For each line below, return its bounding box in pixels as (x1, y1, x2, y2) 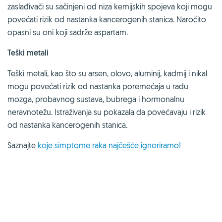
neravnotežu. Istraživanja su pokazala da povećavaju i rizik (7, 107, 206, 117)
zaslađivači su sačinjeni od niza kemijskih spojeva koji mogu (7, 1, 212, 11)
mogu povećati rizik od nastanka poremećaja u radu (7, 81, 188, 91)
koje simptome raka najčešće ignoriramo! (38, 140, 181, 150)
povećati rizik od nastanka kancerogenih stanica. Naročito (7, 14, 206, 24)
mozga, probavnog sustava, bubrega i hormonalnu (7, 94, 184, 104)
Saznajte (7, 140, 38, 150)
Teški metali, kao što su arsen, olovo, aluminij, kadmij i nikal (7, 68, 207, 78)
